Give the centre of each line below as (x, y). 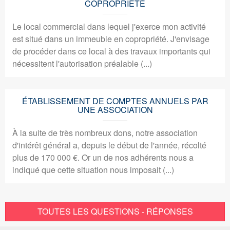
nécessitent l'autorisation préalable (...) (82, 63)
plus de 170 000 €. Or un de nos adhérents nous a (103, 157)
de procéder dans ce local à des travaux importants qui (111, 51)
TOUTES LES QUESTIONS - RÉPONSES (115, 211)
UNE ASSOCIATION (115, 110)
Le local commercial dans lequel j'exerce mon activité (109, 26)
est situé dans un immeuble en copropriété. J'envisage (111, 39)
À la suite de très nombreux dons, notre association (105, 133)
